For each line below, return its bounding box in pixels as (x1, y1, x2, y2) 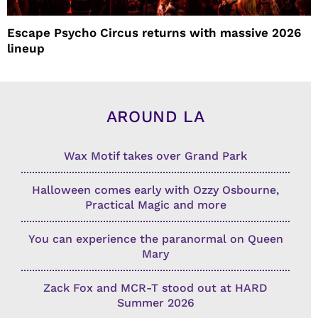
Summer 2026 (116, 295, 194, 309)
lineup (7, 40, 45, 55)
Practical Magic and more (84, 197, 226, 212)
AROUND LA (106, 106, 205, 126)
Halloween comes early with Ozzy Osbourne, (32, 182, 279, 197)
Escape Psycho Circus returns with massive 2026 (7, 25, 301, 40)
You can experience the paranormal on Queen (28, 231, 283, 246)
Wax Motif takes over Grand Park (64, 148, 247, 163)
